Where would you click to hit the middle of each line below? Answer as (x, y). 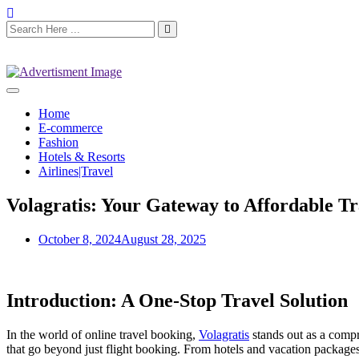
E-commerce (71, 128)
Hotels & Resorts (82, 157)
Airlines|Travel (76, 171)
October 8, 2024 (80, 239)
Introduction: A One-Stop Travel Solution (177, 300)
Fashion (58, 142)
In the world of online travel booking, (103, 334)
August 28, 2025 (163, 239)
